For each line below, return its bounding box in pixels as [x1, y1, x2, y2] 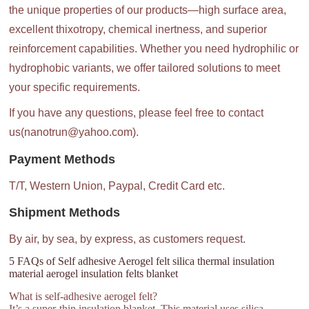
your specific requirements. [9, 81, 141, 94]
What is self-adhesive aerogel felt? [9, 290, 158, 302]
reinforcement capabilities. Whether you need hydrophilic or [9, 43, 299, 55]
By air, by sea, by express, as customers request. [9, 232, 246, 245]
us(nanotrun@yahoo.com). [9, 126, 139, 139]
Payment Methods [9, 152, 116, 166]
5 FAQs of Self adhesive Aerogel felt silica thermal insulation [9, 255, 275, 268]
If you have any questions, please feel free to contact [9, 107, 264, 119]
